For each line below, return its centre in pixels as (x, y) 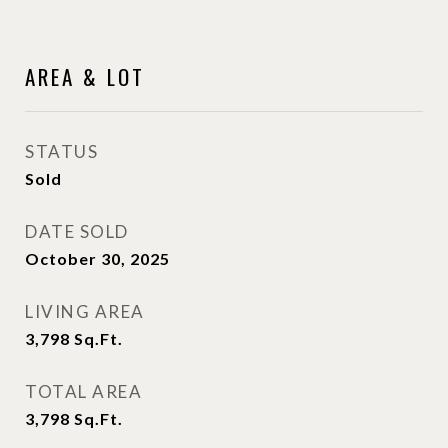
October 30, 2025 (97, 258)
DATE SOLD (77, 231)
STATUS (61, 151)
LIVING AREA (85, 311)
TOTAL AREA (83, 391)
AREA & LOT (85, 76)
